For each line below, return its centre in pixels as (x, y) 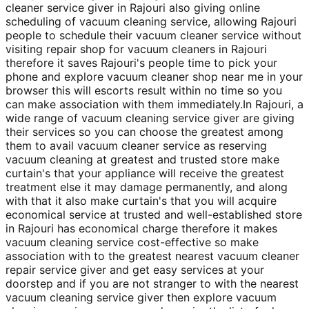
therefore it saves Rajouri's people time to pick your (141, 62)
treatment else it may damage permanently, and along (147, 187)
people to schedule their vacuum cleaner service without (153, 35)
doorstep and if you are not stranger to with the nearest (152, 283)
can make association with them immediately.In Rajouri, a (154, 104)
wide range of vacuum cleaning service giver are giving (150, 118)
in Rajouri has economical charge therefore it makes (141, 228)
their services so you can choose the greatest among (144, 131)
